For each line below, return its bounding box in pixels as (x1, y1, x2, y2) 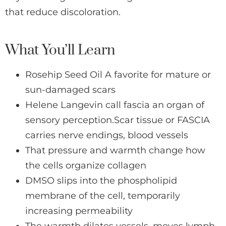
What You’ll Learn (5, 41, 116, 60)
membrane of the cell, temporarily (25, 190, 180, 202)
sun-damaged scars (25, 84, 116, 96)
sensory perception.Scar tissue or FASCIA (25, 115, 210, 126)
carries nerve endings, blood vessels (25, 130, 188, 141)
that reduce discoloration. (5, 7, 121, 18)
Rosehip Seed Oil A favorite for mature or (25, 69, 211, 81)
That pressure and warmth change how (25, 145, 205, 156)
